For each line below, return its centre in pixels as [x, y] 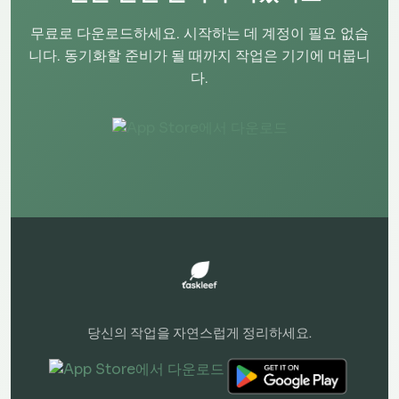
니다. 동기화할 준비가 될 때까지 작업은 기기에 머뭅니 [199, 56]
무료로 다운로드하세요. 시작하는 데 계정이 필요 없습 [199, 34]
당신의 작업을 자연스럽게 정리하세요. [199, 333]
